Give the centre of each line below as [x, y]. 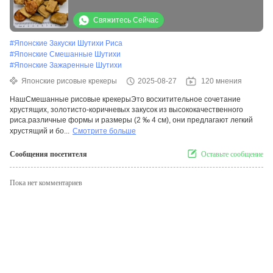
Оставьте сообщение [232, 154]
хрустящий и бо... [40, 131]
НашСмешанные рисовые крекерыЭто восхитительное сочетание [125, 100]
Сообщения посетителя [48, 154]
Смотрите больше [104, 131]
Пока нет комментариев [46, 183]
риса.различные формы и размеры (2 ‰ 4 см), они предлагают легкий [131, 120]
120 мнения [222, 81]
